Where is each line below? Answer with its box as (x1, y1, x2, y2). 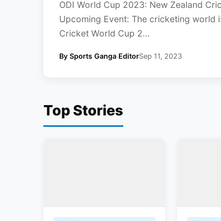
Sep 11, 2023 (139, 52, 182, 61)
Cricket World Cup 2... (59, 28, 150, 39)
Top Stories (43, 102, 123, 119)
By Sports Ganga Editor (59, 52, 139, 61)
